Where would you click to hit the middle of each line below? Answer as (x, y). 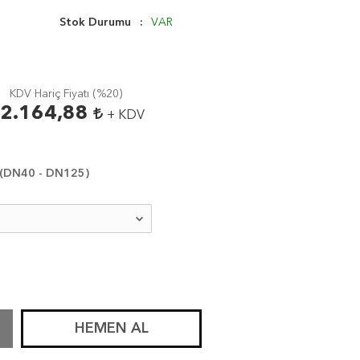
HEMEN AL (111, 329)
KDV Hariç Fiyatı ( (53, 94)
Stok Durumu (95, 23)
